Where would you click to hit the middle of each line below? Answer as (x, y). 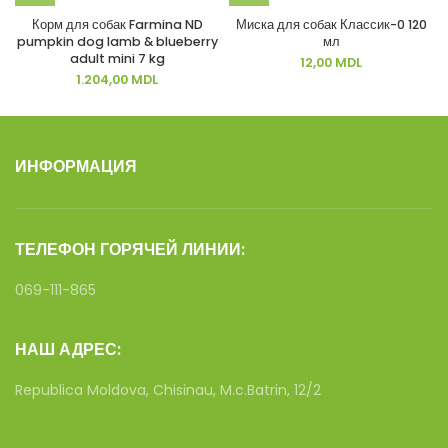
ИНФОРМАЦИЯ (76, 166)
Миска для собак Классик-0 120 (331, 24)
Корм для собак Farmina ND (117, 24)
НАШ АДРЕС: (68, 349)
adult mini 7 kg (117, 58)
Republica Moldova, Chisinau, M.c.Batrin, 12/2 (168, 390)
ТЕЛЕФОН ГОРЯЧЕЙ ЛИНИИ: (130, 249)
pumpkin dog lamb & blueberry (117, 41)
